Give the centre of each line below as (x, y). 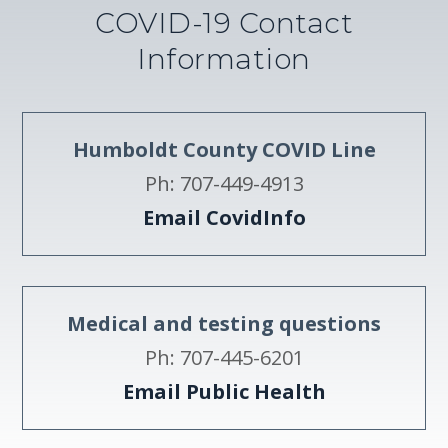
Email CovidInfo (224, 218)
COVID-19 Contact (224, 23)
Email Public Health (224, 392)
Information (224, 59)
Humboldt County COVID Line (224, 150)
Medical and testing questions (224, 324)
